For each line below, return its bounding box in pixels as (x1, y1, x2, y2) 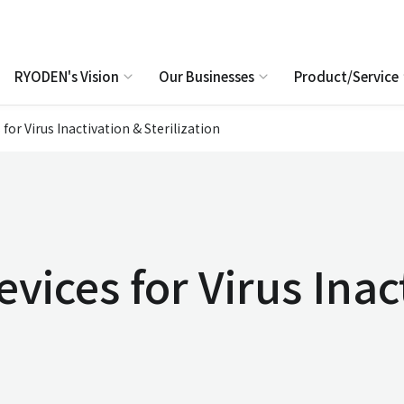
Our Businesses (159, 67, 254, 86)
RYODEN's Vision (14, 67, 119, 86)
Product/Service (294, 67, 399, 86)
